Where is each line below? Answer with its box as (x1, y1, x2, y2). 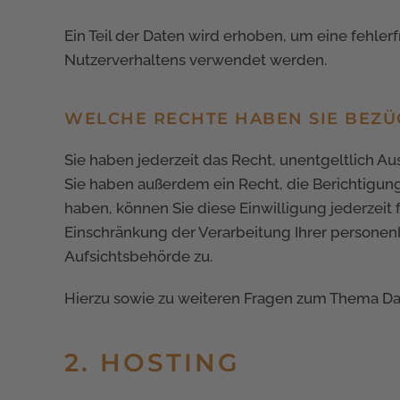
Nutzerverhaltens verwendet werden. (64, 50, 327, 69)
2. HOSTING (64, 346, 240, 378)
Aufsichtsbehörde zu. (64, 246, 212, 265)
